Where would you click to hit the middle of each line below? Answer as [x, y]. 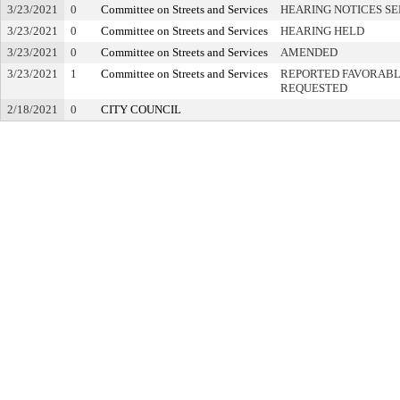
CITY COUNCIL [141, 109]
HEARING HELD [322, 31]
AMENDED [309, 52]
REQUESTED [314, 88]
